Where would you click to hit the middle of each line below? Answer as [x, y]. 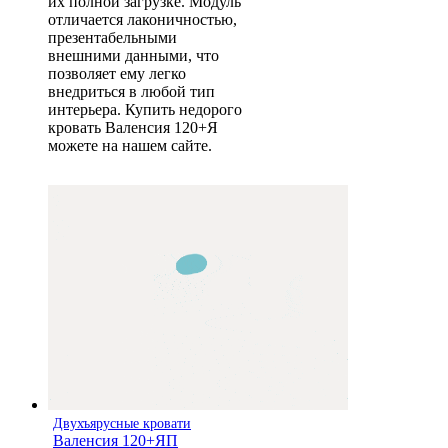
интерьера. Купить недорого [145, 109]
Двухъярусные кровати [122, 423]
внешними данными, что [133, 55]
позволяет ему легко [117, 73]
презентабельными [112, 37]
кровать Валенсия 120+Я [133, 127]
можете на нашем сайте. [130, 145]
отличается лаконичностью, [142, 19]
